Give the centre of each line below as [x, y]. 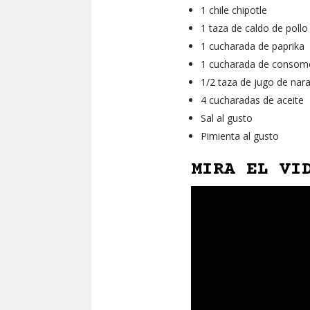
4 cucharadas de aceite [252, 100]
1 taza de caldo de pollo [254, 28]
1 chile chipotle [234, 10]
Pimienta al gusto [240, 136]
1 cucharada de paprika [253, 46]
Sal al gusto [227, 118]
